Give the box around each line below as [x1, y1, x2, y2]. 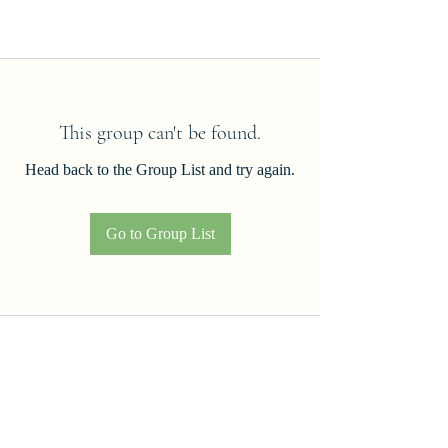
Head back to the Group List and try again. [25, 160, 295, 178]
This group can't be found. [59, 120, 261, 145]
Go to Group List [105, 224, 215, 242]
